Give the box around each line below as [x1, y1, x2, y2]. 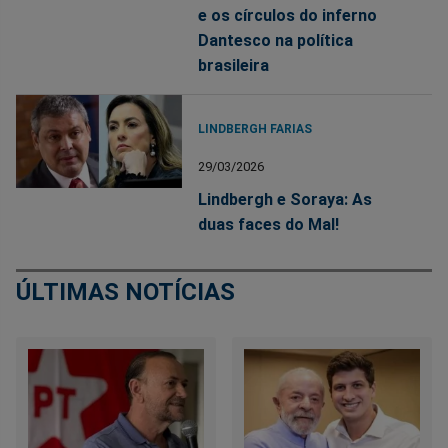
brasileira [198, 56, 270, 76]
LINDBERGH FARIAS [198, 122, 313, 137]
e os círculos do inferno [198, 6, 378, 26]
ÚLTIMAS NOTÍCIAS [16, 278, 235, 307]
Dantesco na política [198, 31, 354, 51]
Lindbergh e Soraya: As [198, 190, 373, 210]
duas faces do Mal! [198, 215, 340, 235]
